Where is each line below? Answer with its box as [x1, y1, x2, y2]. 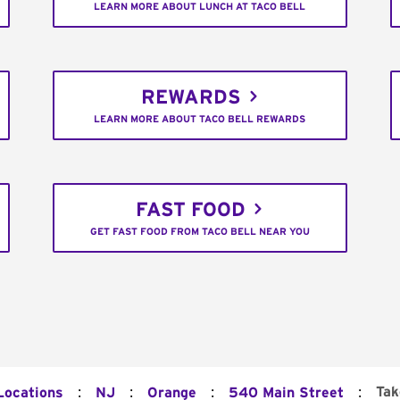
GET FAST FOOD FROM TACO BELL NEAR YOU [89, 227, 310, 237]
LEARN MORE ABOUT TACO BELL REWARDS [94, 114, 306, 125]
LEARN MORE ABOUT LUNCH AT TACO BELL [94, 2, 306, 12]
